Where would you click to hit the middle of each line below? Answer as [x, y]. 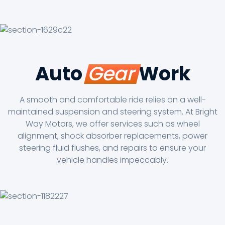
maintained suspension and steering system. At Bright [113, 112]
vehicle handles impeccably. [113, 160]
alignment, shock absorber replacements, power [113, 136]
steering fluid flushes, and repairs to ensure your [113, 148]
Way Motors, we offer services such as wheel [113, 124]
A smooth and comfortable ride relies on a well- [113, 100]
